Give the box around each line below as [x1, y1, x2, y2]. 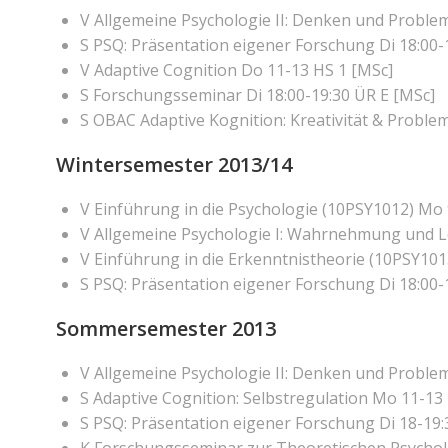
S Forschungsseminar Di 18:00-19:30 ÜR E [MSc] [80, 84, 435, 106]
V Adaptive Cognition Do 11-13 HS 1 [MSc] [80, 59, 393, 81]
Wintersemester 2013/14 [56, 151, 292, 178]
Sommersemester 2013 [56, 315, 276, 342]
